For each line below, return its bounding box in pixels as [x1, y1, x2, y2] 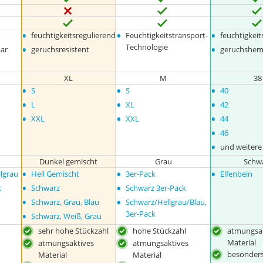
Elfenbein [220, 168, 253, 179]
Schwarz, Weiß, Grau [31, 211, 102, 221]
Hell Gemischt [31, 168, 79, 179]
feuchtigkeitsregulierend [31, 30, 116, 41]
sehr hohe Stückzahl [38, 225, 109, 236]
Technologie [126, 42, 168, 52]
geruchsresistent [31, 44, 89, 55]
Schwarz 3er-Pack [126, 183, 187, 193]
